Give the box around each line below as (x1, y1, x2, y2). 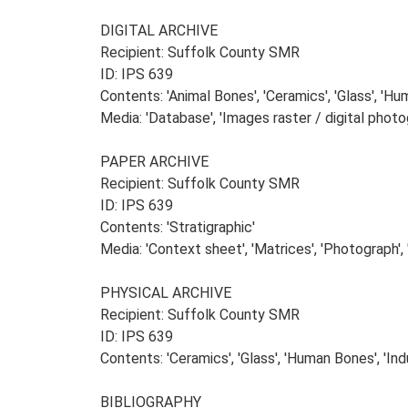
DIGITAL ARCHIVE (100, 22, 218, 39)
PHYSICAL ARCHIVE (100, 284, 231, 301)
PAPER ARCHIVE (100, 153, 209, 170)
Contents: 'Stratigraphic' (100, 219, 255, 236)
